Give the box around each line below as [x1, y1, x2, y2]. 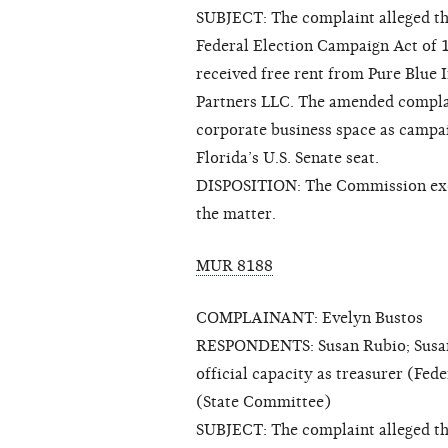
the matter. [196, 205, 276, 224]
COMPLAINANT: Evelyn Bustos [196, 309, 423, 328]
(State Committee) [196, 393, 331, 412]
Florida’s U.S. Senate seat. [196, 149, 379, 168]
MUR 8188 [196, 257, 273, 276]
